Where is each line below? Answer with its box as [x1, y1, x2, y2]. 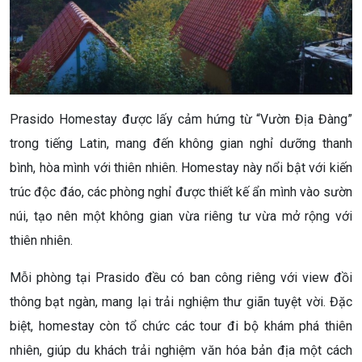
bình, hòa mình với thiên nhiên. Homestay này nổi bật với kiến [10, 159, 352, 175]
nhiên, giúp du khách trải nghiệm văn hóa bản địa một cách [10, 342, 352, 358]
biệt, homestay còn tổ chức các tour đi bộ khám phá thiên [10, 318, 352, 334]
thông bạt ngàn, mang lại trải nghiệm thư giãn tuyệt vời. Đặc [10, 293, 352, 309]
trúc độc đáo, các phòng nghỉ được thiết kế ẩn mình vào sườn [10, 183, 352, 200]
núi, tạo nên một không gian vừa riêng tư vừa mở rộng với [10, 208, 352, 224]
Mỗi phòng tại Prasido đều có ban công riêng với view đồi [10, 269, 352, 285]
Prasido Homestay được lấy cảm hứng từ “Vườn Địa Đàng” [10, 111, 352, 127]
